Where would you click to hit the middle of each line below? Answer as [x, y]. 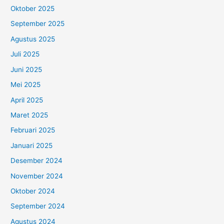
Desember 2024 [37, 161]
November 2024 [37, 176]
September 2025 [38, 24]
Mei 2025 [26, 85]
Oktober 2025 [33, 9]
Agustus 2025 [33, 39]
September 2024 [38, 206]
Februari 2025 [33, 130]
